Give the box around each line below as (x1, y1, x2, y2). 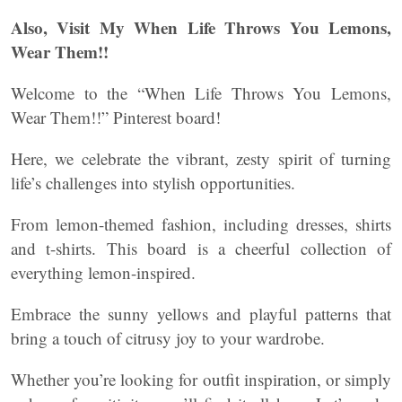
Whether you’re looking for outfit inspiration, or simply (11, 368, 391, 390)
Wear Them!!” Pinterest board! (11, 106, 221, 128)
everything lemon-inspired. (11, 261, 196, 284)
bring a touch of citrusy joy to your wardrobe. (11, 327, 325, 349)
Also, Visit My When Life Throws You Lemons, (11, 15, 391, 39)
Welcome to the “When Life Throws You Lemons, (11, 82, 391, 104)
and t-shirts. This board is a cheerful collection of (11, 237, 391, 259)
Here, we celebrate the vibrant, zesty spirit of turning (11, 147, 391, 170)
